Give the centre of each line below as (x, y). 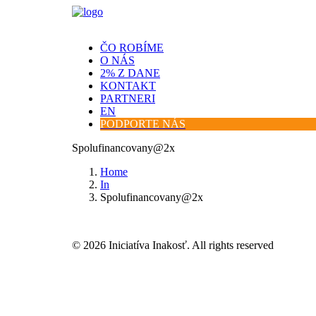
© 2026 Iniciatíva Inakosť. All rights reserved (173, 245)
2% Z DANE (130, 73)
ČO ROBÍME (132, 48)
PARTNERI (128, 98)
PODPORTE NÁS (143, 124)
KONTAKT (128, 86)
